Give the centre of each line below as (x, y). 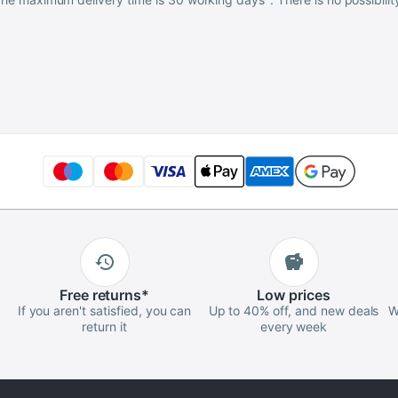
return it (104, 327)
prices (308, 295)
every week (294, 327)
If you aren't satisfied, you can (104, 311)
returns (115, 295)
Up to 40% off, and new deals (294, 311)
